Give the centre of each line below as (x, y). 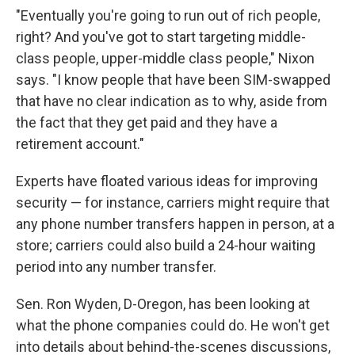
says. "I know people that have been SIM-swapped (173, 80)
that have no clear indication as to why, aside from (172, 101)
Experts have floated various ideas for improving (167, 181)
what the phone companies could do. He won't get (173, 325)
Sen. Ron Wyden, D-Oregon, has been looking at (163, 304)
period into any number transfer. (116, 267)
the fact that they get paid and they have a (147, 122)
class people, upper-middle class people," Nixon (165, 58)
